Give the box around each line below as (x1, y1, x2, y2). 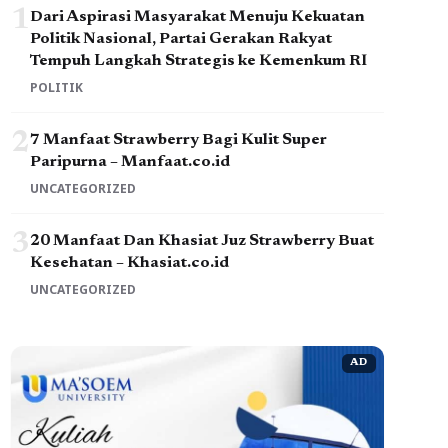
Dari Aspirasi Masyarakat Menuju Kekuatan (29, 9, 365, 25)
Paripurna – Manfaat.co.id (29, 154, 230, 170)
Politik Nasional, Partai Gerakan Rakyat (29, 31, 332, 47)
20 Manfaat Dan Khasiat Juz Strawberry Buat (29, 233, 374, 249)
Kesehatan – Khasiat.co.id (29, 255, 229, 271)
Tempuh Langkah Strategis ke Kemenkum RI (29, 53, 367, 69)
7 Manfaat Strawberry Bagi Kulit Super (29, 132, 327, 148)
